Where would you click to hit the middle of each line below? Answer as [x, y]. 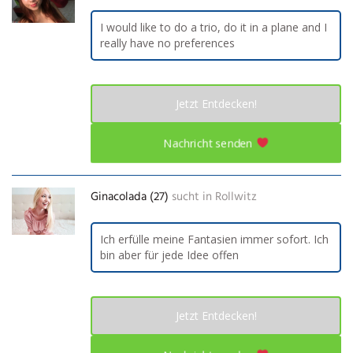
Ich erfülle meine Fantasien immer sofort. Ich [214, 239]
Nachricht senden [210, 143]
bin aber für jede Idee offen [169, 255]
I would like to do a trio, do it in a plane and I [214, 27]
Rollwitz [236, 197]
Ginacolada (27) [130, 197]
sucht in [192, 197]
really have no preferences [167, 43]
